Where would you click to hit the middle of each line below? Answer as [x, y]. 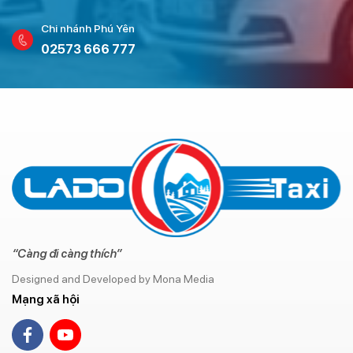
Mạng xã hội [46, 299]
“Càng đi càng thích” [67, 253]
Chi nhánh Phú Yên [88, 29]
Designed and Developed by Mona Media [113, 279]
